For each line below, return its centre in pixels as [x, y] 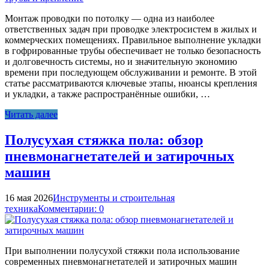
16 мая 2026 [29, 198]
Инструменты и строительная [114, 198]
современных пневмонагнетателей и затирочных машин [121, 261]
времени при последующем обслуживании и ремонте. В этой [131, 73]
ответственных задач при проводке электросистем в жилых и [131, 29]
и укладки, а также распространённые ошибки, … [107, 94]
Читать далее [31, 115]
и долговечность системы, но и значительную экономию [121, 62]
